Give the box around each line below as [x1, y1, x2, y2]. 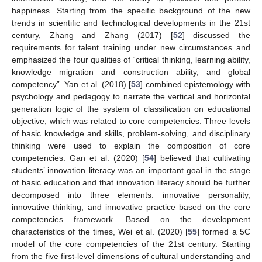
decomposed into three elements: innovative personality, [12, 189, 250, 199]
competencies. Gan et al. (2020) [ [12, 153, 144, 163]
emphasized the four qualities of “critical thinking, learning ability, [12, 54, 250, 64]
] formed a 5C [196, 226, 251, 236]
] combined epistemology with [140, 79, 250, 89]
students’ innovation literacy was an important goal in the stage [12, 165, 250, 175]
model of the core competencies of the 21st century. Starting [12, 239, 250, 249]
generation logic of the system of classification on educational [12, 104, 250, 113]
